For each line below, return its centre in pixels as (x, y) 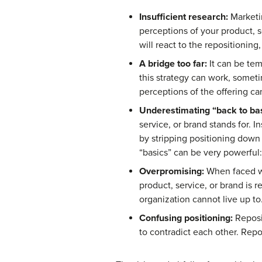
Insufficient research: (184, 17)
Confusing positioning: (186, 218)
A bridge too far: (173, 63)
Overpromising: (172, 171)
